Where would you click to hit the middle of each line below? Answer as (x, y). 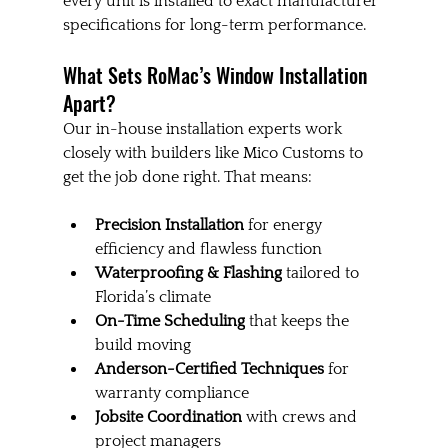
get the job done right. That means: (187, 177)
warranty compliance (171, 393)
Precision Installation (169, 225)
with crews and (301, 417)
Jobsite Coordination (168, 417)
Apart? (89, 103)
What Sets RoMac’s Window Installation (217, 75)
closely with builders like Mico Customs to (214, 153)
